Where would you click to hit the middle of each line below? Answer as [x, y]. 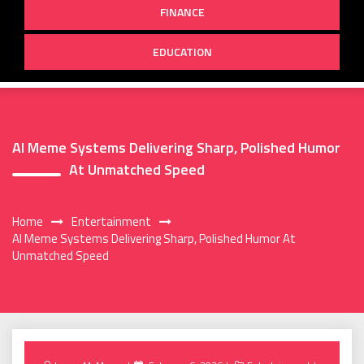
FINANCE [182, 11]
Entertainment [111, 222]
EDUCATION [182, 51]
